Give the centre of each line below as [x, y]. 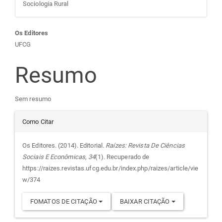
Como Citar [38, 121]
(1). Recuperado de [122, 157]
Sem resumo [33, 99]
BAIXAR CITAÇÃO [146, 201]
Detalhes [58, 122]
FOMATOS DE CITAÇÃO [64, 201]
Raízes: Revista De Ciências [145, 145]
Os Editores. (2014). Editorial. [64, 145]
